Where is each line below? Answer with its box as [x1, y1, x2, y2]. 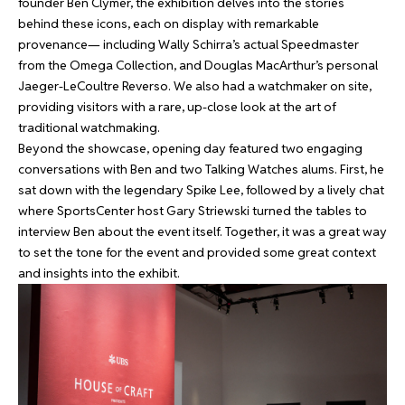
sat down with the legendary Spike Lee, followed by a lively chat [18, 181, 384, 198]
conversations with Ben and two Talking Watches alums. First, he [18, 160, 384, 177]
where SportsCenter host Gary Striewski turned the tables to [18, 202, 367, 219]
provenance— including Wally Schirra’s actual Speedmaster [18, 35, 359, 52]
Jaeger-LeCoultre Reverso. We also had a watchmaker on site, [18, 77, 372, 94]
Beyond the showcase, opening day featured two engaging [18, 139, 363, 156]
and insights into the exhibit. [18, 264, 183, 281]
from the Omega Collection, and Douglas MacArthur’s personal [18, 56, 378, 73]
